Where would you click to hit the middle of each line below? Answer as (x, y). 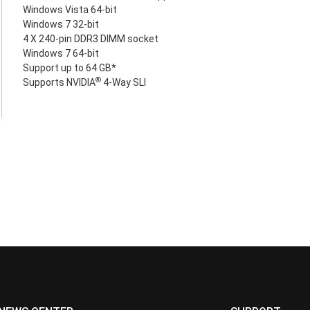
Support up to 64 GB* (70, 68)
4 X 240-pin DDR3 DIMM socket (91, 39)
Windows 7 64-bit (61, 53)
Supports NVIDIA (59, 82)
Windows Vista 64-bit (70, 10)
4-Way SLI (124, 82)
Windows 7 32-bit (61, 24)
